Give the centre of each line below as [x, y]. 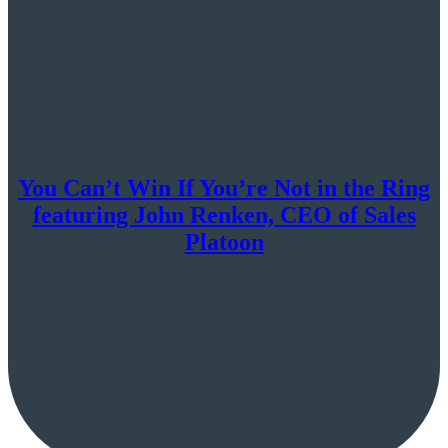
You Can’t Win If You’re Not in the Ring [224, 188]
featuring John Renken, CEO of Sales [224, 215]
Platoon [224, 242]
